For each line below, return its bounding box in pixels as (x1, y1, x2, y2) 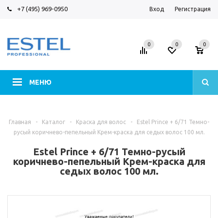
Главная (9, 119, 31, 125)
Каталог (42, 119, 65, 125)
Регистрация (175, 6, 211, 12)
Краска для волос (76, 119, 126, 125)
